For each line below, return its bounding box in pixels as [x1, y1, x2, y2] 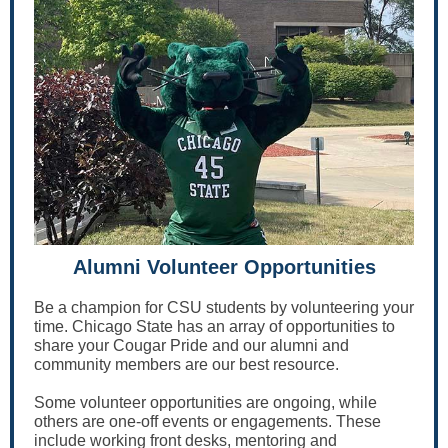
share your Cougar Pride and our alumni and [34, 337, 349, 354]
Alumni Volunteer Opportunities [72, 256, 376, 278]
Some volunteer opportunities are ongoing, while [34, 394, 377, 411]
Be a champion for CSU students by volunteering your [34, 299, 414, 316]
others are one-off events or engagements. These [34, 413, 381, 430]
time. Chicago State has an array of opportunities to [34, 318, 395, 335]
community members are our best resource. [34, 356, 339, 373]
